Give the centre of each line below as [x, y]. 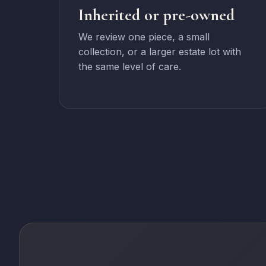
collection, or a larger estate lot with [160, 52]
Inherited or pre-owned [157, 15]
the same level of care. [130, 66]
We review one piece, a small [144, 37]
